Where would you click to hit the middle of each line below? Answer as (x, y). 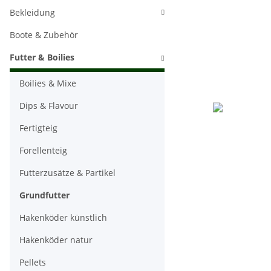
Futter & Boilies (42, 57)
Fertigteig (38, 128)
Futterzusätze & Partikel (67, 173)
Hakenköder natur (56, 240)
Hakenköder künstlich (63, 217)
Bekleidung (32, 12)
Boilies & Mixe (48, 83)
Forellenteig (43, 150)
